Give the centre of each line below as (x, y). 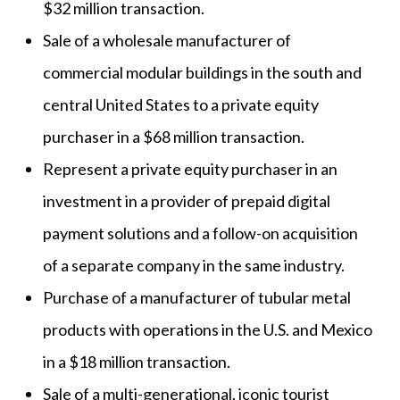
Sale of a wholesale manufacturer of (167, 41)
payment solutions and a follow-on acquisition (200, 233)
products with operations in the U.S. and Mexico (208, 330)
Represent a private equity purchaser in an (190, 169)
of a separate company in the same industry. (194, 266)
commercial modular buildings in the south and (202, 73)
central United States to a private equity (181, 105)
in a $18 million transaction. (137, 362)
